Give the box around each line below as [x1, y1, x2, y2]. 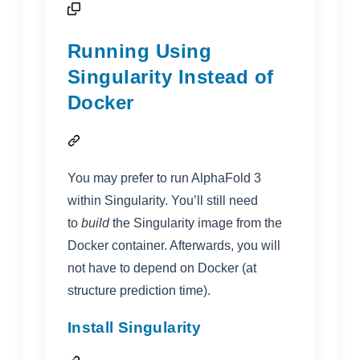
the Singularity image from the [112, 216, 282, 231]
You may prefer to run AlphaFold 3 [67, 171, 261, 186]
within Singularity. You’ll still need [67, 194, 258, 208]
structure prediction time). [67, 284, 211, 298]
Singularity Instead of [67, 66, 274, 88]
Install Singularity [67, 318, 202, 336]
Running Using [67, 40, 212, 63]
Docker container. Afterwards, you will [67, 239, 280, 253]
